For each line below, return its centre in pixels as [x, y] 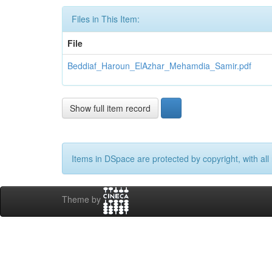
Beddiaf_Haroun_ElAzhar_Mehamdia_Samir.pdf [159, 66]
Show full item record [110, 108]
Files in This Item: [106, 19]
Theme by [83, 199]
